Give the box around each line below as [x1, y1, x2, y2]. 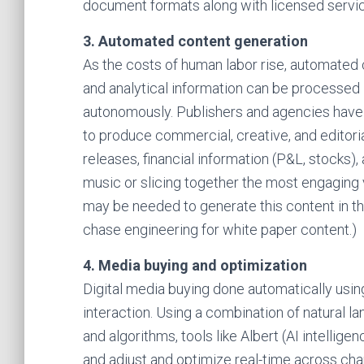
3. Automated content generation [83, 32, 308, 50]
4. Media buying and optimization [83, 257, 307, 274]
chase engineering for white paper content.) [83, 221, 357, 238]
